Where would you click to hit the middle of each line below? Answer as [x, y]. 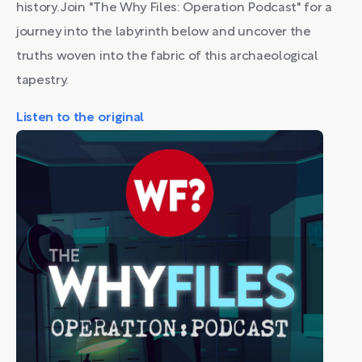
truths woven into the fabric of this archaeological [167, 57]
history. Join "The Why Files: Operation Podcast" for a [174, 8]
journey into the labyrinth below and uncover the [164, 32]
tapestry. [42, 81]
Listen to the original [80, 118]
